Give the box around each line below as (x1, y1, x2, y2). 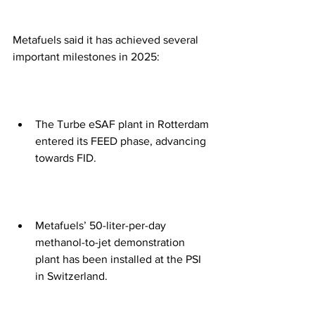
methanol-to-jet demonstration (35, 236, 188, 248)
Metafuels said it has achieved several (13, 33, 201, 46)
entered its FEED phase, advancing (35, 134, 209, 147)
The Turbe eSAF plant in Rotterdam (35, 117, 212, 130)
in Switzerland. (35, 269, 108, 282)
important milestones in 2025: (13, 50, 160, 63)
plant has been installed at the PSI (35, 252, 204, 265)
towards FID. (35, 151, 96, 164)
